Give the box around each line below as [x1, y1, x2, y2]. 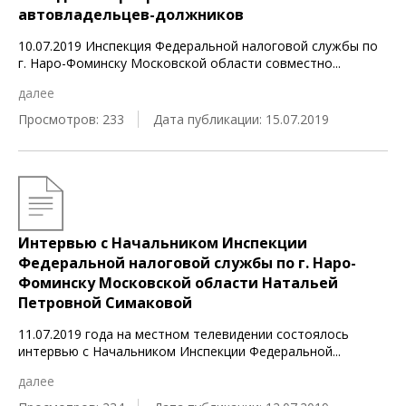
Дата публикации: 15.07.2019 [153, 111, 329, 128]
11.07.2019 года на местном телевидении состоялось [18, 325, 349, 343]
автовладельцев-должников [18, 5, 244, 24]
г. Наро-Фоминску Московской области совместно [18, 54, 333, 72]
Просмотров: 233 [18, 111, 124, 128]
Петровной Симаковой [18, 293, 192, 313]
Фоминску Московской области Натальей [18, 273, 338, 293]
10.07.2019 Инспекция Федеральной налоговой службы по [18, 37, 378, 54]
